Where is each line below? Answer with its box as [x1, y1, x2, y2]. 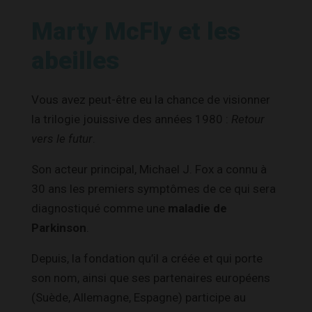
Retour [231, 111, 265, 126]
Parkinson [31, 220, 86, 235]
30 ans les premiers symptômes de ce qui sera [31, 181, 276, 196]
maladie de [168, 201, 227, 215]
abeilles [31, 46, 119, 75]
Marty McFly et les [31, 17, 240, 46]
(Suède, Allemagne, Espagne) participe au [31, 290, 246, 304]
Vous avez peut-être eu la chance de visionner [31, 92, 270, 107]
